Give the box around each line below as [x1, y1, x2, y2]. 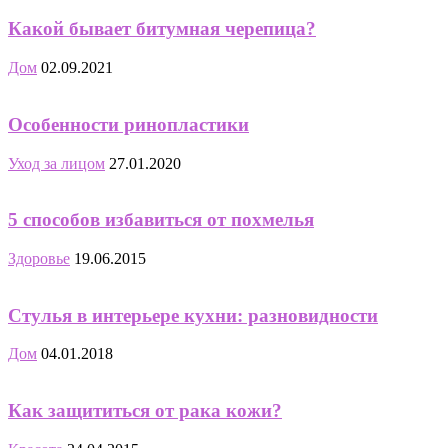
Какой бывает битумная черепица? [8, 18, 316, 40]
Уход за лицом [8, 154, 105, 172]
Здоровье [8, 249, 70, 267]
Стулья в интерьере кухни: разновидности [8, 304, 378, 326]
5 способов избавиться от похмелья [8, 209, 314, 231]
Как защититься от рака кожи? [8, 400, 282, 422]
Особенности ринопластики [8, 113, 249, 135]
